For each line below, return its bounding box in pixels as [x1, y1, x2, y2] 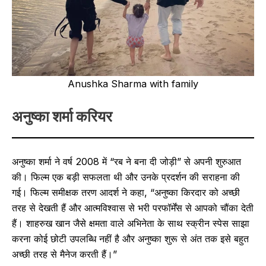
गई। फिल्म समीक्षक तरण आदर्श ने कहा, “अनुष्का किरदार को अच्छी [12, 186, 240, 199]
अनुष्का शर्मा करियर [12, 107, 112, 125]
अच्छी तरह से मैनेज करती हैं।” [12, 248, 117, 261]
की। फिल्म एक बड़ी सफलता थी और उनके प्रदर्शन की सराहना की [12, 171, 240, 183]
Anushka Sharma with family [68, 78, 198, 90]
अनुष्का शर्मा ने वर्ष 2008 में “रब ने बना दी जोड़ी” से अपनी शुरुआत [12, 156, 241, 168]
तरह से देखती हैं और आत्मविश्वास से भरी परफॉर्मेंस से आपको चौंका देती [12, 202, 254, 214]
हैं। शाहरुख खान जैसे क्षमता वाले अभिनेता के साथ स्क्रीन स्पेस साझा [12, 217, 249, 230]
